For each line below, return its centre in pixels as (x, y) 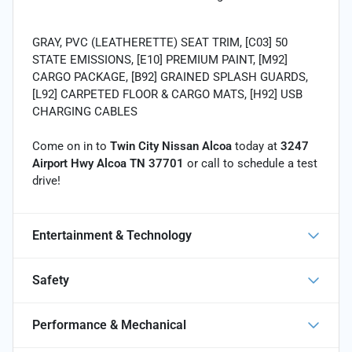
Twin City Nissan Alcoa (171, 146)
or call (203, 163)
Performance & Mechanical (109, 324)
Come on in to (71, 146)
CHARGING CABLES (85, 111)
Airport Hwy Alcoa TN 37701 (108, 163)
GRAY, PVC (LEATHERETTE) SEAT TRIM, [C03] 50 (160, 42)
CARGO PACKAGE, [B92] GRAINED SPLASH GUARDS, (170, 77)
